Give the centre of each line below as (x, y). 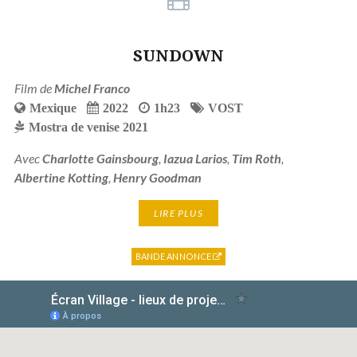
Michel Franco (92, 88)
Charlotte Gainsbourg (100, 159)
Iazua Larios (195, 159)
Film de (34, 88)
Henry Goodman (157, 178)
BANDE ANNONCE (174, 256)
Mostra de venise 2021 (88, 127)
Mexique (53, 108)
